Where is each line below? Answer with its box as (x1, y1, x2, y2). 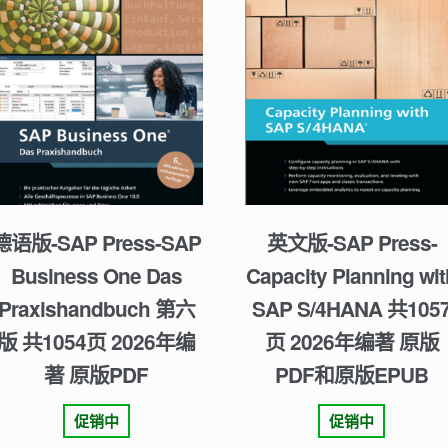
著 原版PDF (44, 359, 149, 389)
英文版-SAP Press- (266, 227, 437, 257)
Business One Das (10, 260, 182, 290)
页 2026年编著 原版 (264, 326, 439, 356)
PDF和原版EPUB (275, 359, 428, 389)
